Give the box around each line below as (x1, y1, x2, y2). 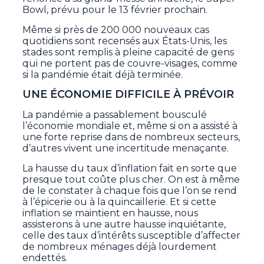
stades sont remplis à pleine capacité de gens (22, 47, 235, 58)
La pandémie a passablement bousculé (22, 109, 207, 121)
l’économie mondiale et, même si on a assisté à (22, 120, 238, 132)
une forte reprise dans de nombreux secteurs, (22, 131, 240, 143)
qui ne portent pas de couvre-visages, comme (22, 58, 238, 70)
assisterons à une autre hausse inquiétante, (22, 219, 226, 230)
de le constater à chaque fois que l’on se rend (22, 185, 237, 197)
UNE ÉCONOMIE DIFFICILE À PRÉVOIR (22, 88, 235, 101)
